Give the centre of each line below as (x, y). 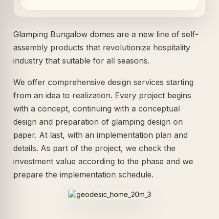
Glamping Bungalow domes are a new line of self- (106, 34)
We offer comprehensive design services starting (104, 82)
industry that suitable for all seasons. (82, 61)
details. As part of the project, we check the (95, 148)
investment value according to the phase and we (103, 161)
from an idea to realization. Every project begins (102, 95)
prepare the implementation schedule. (84, 174)
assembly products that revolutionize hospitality (102, 47)
